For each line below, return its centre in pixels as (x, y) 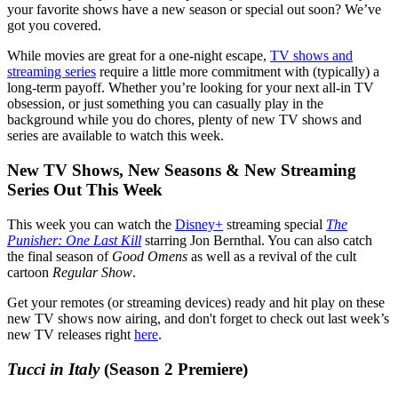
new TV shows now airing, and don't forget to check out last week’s (198, 318)
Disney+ (199, 224)
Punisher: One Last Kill (74, 240)
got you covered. (54, 26)
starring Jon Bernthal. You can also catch (257, 240)
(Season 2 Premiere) (174, 369)
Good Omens (150, 256)
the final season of (60, 256)
